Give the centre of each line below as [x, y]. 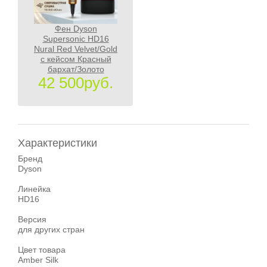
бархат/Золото [76, 69]
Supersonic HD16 [76, 39]
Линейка [34, 189]
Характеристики [58, 143]
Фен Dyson [76, 29]
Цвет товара [42, 250]
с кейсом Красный [76, 59]
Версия [32, 220]
